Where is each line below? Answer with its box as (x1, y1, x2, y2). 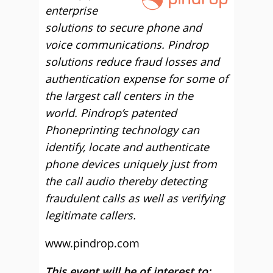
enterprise (45, 3, 97, 18)
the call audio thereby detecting (45, 174, 207, 189)
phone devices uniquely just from (45, 157, 217, 172)
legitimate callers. (45, 208, 139, 223)
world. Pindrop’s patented (45, 105, 177, 121)
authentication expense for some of (45, 71, 228, 87)
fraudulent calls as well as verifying (45, 191, 225, 206)
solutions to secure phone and (45, 20, 202, 35)
